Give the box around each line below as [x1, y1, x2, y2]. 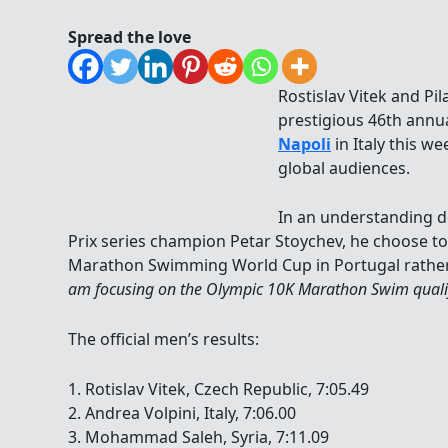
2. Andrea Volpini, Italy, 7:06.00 [68, 401, 296, 424]
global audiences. [278, 156, 410, 179]
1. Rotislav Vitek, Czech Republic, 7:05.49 [68, 377, 369, 400]
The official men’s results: [68, 327, 259, 350]
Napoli [278, 132, 331, 155]
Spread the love [68, 25, 191, 48]
